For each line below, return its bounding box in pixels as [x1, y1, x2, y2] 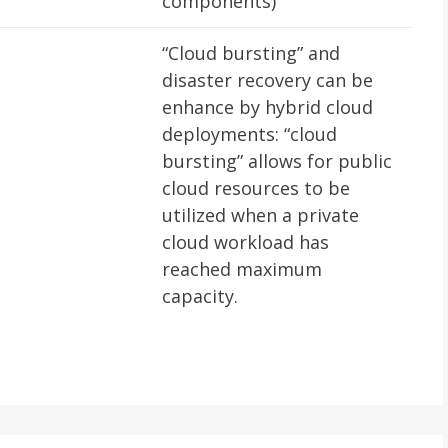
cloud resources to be [162, 176, 350, 200]
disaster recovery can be [162, 68, 373, 92]
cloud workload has [162, 230, 329, 254]
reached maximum [162, 257, 322, 281]
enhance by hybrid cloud [162, 95, 373, 119]
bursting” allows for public [162, 149, 392, 173]
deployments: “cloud [162, 122, 337, 146]
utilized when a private [162, 203, 359, 227]
